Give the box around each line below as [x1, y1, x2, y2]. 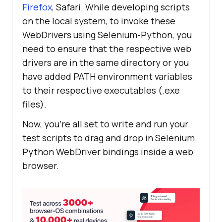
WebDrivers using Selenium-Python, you [22, 28, 192, 41]
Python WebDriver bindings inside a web [22, 145, 193, 158]
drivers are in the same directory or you [22, 56, 189, 68]
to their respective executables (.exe [22, 84, 180, 96]
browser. [22, 159, 59, 171]
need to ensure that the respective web [22, 42, 191, 55]
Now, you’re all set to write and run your [22, 117, 188, 130]
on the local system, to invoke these [22, 14, 175, 27]
